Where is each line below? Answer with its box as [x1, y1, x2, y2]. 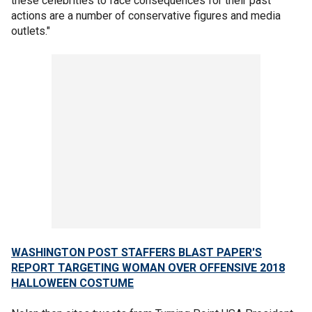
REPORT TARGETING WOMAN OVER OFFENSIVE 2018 [11, 261, 285, 274]
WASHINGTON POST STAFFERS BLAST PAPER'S [11, 246, 262, 259]
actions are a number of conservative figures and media [11, 9, 281, 22]
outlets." [11, 24, 50, 38]
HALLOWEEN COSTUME [11, 276, 134, 290]
